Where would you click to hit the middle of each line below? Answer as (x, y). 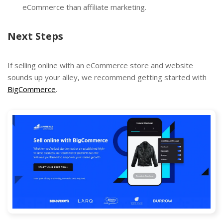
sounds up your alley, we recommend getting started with (107, 77)
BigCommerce (32, 89)
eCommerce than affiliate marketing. (84, 7)
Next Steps (35, 36)
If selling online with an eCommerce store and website (100, 65)
